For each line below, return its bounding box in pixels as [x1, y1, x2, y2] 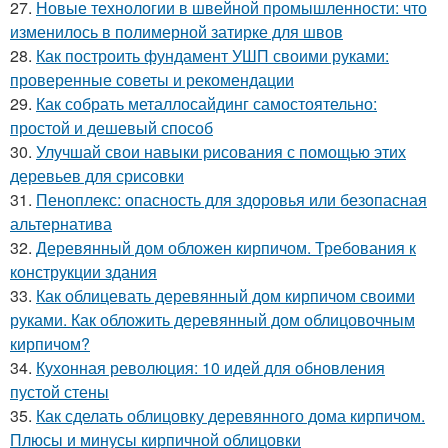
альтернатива [10, 212, 112, 235]
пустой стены [10, 380, 109, 403]
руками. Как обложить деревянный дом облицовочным [10, 308, 415, 331]
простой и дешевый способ [10, 116, 213, 139]
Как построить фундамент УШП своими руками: [36, 44, 389, 67]
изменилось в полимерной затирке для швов [10, 20, 343, 43]
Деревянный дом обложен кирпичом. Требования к [36, 236, 416, 259]
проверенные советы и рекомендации [10, 68, 294, 91]
